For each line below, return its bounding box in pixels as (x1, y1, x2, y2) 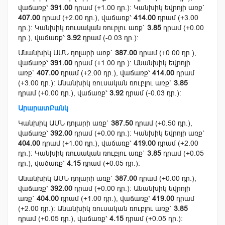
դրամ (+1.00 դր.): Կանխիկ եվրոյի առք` (72, 4, 205, 12)
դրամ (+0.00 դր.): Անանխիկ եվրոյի (72, 184, 190, 193)
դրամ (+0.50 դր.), (133, 119, 192, 128)
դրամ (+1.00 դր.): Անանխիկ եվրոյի (72, 59, 190, 67)
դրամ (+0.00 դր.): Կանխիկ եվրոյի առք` (72, 129, 205, 138)
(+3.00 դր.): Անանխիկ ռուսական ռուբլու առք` (18, 79, 174, 87)
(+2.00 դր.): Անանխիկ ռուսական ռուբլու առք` (18, 204, 174, 213)
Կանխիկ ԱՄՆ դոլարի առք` (18, 119, 111, 128)
